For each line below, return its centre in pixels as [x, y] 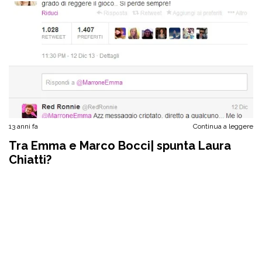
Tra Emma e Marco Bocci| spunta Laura [120, 146]
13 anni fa [23, 126]
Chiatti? [30, 160]
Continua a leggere [223, 126]
